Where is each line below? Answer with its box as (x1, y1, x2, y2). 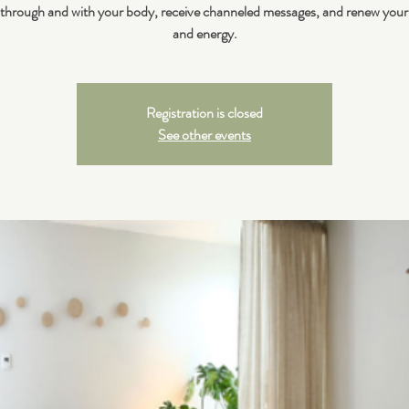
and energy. (172, 23, 237, 45)
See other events (158, 124, 251, 146)
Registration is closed (146, 102, 263, 124)
